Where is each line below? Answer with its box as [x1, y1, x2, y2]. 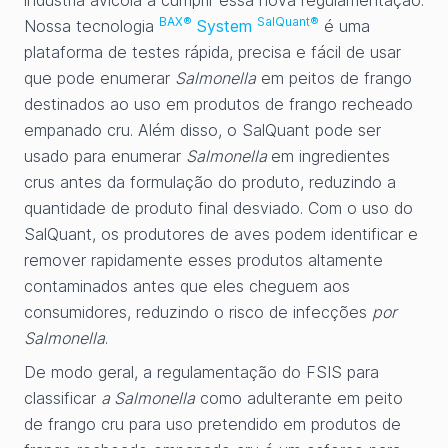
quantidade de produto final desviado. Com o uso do [24, 198, 413, 218]
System [192, 16, 257, 36]
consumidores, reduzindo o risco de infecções [24, 302, 372, 322]
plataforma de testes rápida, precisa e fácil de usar [24, 42, 401, 62]
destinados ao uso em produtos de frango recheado [24, 94, 413, 114]
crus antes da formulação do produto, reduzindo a [24, 172, 396, 192]
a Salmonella [101, 388, 195, 408]
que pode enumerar [24, 68, 175, 88]
